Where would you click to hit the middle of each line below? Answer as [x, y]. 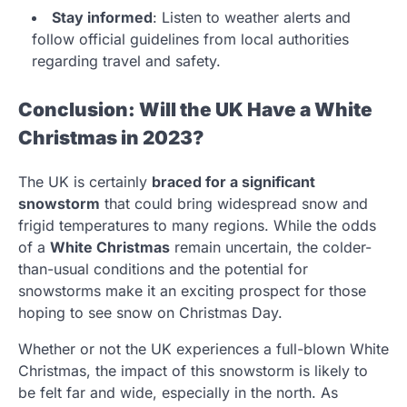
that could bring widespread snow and [234, 203]
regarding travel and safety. [126, 61]
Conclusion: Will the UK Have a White [195, 109]
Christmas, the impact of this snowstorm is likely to [193, 370]
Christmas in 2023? [111, 137]
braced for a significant [233, 181]
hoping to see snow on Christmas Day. [150, 312]
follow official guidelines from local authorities [190, 40]
